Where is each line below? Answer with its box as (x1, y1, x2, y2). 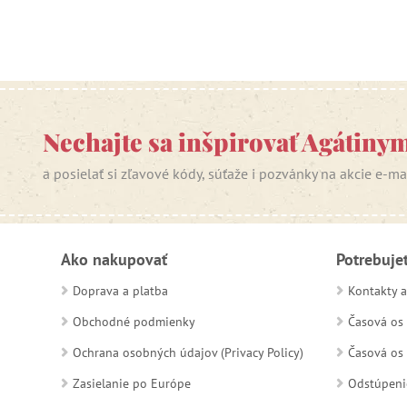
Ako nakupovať (61, 249, 167, 270)
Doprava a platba (73, 283, 168, 299)
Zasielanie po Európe (73, 375, 191, 392)
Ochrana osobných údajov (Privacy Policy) (73, 344, 303, 361)
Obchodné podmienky (73, 313, 195, 330)
